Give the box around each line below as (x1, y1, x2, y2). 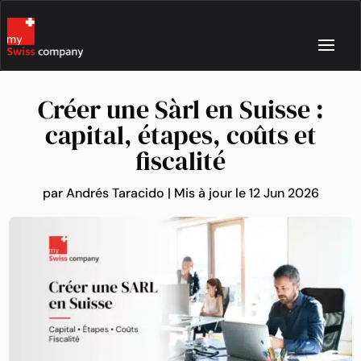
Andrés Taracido (65, 185, 164, 201)
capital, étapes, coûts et (44, 118, 317, 153)
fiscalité (135, 143, 226, 179)
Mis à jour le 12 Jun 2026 (173, 185, 319, 201)
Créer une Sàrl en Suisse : (37, 92, 324, 127)
